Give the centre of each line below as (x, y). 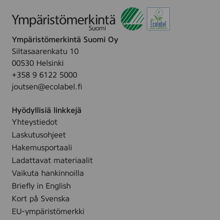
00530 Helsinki (38, 63)
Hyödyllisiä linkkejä (47, 110)
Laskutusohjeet (39, 135)
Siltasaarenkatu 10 (45, 52)
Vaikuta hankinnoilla (48, 173)
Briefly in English (41, 186)
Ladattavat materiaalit (52, 161)
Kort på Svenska (41, 199)
